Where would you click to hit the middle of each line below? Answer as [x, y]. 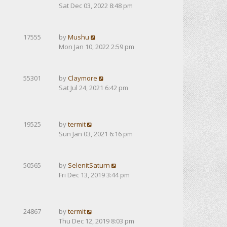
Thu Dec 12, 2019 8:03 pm [97, 221]
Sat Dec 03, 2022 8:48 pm [96, 6]
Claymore [83, 78]
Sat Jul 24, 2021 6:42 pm [93, 88]
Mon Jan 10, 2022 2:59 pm [97, 47]
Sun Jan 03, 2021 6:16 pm [96, 134]
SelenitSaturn [89, 165]
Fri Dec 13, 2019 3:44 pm [94, 175]
